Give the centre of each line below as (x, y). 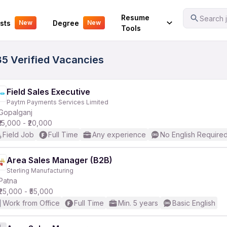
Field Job (18, 135)
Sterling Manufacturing (40, 171)
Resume (135, 17)
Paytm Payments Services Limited (58, 102)
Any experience (119, 135)
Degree (66, 23)
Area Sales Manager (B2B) (60, 160)
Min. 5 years (138, 203)
